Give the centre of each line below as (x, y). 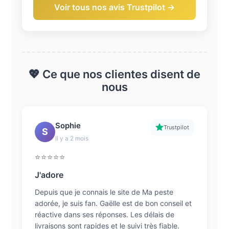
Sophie (68, 125)
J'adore (49, 175)
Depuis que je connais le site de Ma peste (104, 192)
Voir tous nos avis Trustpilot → (114, 7)
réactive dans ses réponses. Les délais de (104, 214)
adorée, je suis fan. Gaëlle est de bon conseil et (113, 203)
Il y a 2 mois (72, 138)
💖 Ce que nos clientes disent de (114, 74)
